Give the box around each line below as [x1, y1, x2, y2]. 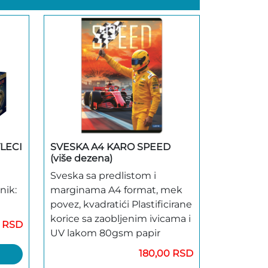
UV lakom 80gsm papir [50, 227, 160, 239]
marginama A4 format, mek [50, 184, 182, 196]
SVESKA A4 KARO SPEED [50, 141, 170, 153]
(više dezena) [50, 152, 112, 164]
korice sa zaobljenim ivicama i [50, 212, 191, 224]
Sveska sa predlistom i [50, 169, 156, 181]
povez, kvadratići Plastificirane [50, 198, 192, 210]
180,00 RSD [139, 247, 193, 259]
